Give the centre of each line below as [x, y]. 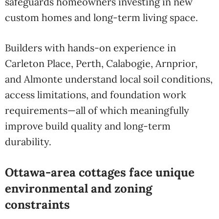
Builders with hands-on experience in [90, 48]
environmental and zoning [78, 188]
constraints [37, 205]
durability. [28, 142]
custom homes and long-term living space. [101, 17]
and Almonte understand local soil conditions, [109, 79]
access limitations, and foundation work [96, 95]
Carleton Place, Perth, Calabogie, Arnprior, [101, 63]
